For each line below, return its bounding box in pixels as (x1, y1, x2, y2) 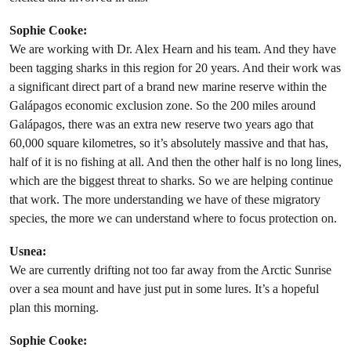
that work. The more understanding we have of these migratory (9, 192, 320, 208)
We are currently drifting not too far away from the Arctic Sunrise (9, 262, 331, 278)
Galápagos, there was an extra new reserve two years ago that (9, 117, 313, 132)
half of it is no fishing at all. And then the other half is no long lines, (9, 154, 342, 170)
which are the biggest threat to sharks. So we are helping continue (9, 173, 333, 189)
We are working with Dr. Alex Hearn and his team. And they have (9, 42, 336, 57)
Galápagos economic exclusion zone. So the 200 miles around (9, 98, 316, 114)
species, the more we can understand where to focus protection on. (9, 211, 337, 226)
